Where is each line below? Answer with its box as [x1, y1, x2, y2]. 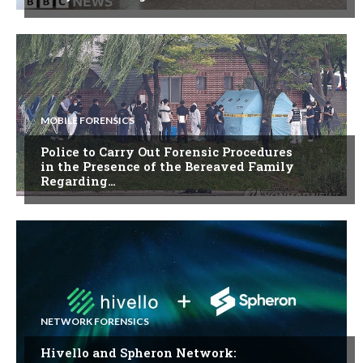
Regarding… [41, 172, 116, 189]
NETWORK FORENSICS [41, 314, 149, 327]
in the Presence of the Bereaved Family [41, 157, 294, 174]
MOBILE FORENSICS [41, 113, 135, 126]
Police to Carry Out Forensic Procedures [41, 143, 293, 160]
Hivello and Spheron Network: [41, 344, 237, 361]
